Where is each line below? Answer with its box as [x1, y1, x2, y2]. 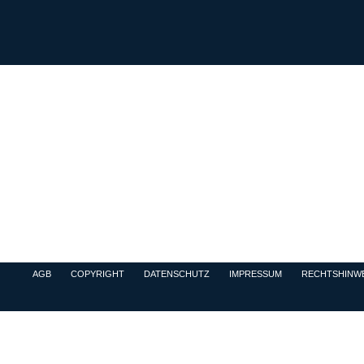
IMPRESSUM [228, 269, 282, 279]
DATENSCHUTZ [143, 269, 210, 279]
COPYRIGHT [70, 269, 124, 279]
